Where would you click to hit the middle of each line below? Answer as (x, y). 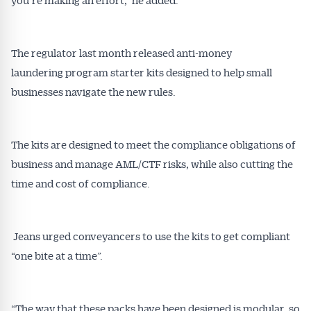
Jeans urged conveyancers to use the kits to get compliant (151, 236)
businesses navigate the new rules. (93, 92)
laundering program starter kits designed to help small (142, 72)
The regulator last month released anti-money (121, 53)
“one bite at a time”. (57, 255)
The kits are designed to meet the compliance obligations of (153, 144)
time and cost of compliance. (81, 183)
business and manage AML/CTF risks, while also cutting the (152, 164)
